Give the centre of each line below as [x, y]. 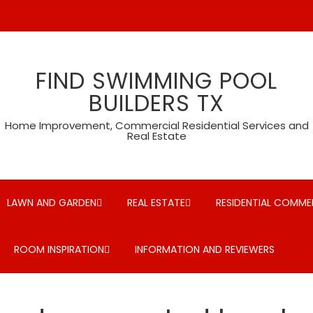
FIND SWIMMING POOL [156, 81]
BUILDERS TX [156, 103]
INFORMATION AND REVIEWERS [205, 249]
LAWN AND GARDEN [52, 203]
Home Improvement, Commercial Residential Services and [156, 125]
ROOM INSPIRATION [59, 249]
